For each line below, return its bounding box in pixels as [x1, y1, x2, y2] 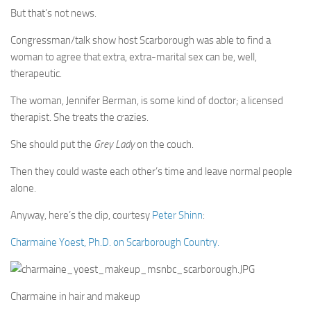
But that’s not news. [10, 7, 96, 19]
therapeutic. [10, 67, 62, 80]
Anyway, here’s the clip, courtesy [10, 209, 152, 221]
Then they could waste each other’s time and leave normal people [10, 165, 292, 178]
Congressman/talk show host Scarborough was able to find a [10, 34, 271, 47]
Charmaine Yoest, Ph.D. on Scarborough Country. [10, 236, 219, 249]
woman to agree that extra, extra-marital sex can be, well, [10, 51, 257, 63]
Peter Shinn [152, 209, 203, 221]
